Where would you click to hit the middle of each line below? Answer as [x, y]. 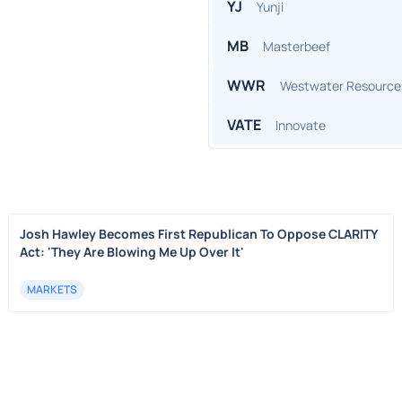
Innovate [301, 125]
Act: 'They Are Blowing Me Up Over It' [132, 252]
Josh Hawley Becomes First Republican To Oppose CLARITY [199, 234]
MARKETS [52, 289]
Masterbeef [297, 46]
